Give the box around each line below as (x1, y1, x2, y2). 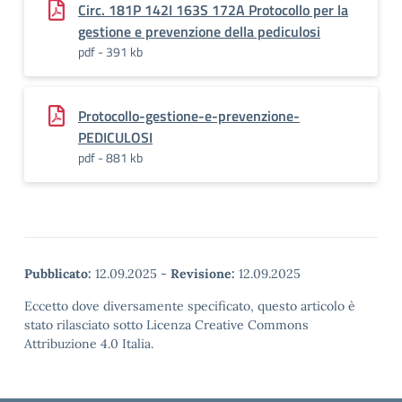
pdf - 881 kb (78, 148, 143, 167)
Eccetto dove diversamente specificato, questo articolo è (24, 298, 355, 314)
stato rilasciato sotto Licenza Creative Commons (24, 317, 309, 333)
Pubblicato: (24, 266, 92, 282)
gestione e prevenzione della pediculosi (78, 21, 320, 42)
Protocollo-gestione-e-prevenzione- (78, 105, 300, 127)
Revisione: (170, 266, 235, 282)
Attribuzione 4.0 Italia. (24, 336, 153, 352)
